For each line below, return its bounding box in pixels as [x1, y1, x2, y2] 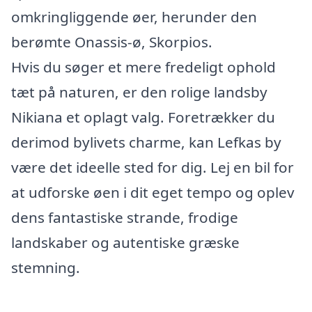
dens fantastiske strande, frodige [11, 208, 238, 227]
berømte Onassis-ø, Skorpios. [11, 32, 212, 52]
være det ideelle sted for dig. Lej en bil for [11, 157, 294, 177]
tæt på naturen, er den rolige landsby [11, 82, 267, 102]
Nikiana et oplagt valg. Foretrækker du [11, 107, 275, 127]
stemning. [11, 258, 80, 277]
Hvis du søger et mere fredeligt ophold [11, 57, 276, 77]
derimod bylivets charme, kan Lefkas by [11, 132, 281, 152]
